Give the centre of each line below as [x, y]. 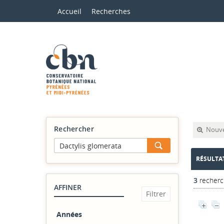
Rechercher [74, 129]
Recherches [111, 11]
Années [69, 214]
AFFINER [70, 187]
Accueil [69, 11]
